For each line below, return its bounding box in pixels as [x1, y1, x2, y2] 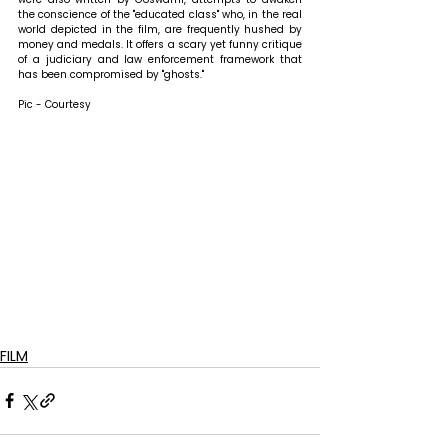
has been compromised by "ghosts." [18, 66, 204, 82]
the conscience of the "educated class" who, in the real [18, 6, 302, 22]
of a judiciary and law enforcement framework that [18, 51, 302, 67]
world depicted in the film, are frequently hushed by [18, 21, 302, 37]
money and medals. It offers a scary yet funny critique [18, 36, 302, 52]
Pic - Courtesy [18, 96, 91, 112]
